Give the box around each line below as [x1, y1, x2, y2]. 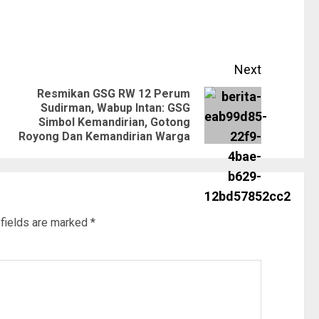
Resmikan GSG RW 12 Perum [37, 87, 191, 101]
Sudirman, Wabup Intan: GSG [41, 101, 191, 115]
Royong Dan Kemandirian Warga [19, 130, 191, 144]
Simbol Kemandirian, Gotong [38, 115, 191, 130]
